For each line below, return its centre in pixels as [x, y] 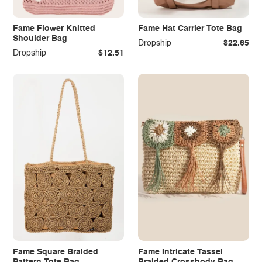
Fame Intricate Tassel [180, 252]
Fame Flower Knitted [54, 28]
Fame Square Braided [55, 252]
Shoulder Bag [40, 38]
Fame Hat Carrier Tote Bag [190, 28]
